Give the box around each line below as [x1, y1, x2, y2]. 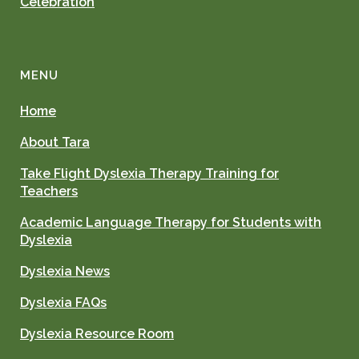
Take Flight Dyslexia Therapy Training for [20, 166, 279, 182]
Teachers [20, 184, 78, 200]
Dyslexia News [20, 264, 110, 280]
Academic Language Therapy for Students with [20, 215, 321, 231]
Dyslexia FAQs [20, 295, 107, 311]
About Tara [20, 135, 90, 151]
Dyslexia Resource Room [20, 326, 174, 342]
